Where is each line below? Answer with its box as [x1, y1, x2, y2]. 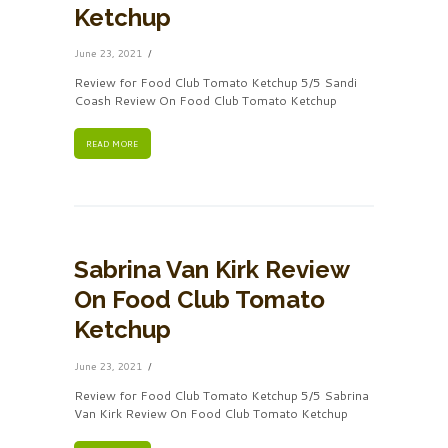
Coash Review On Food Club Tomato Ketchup [74, 92, 337, 110]
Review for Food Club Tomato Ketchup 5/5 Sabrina [74, 387, 369, 405]
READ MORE [86, 137, 139, 150]
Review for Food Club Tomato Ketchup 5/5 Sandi [74, 74, 357, 92]
